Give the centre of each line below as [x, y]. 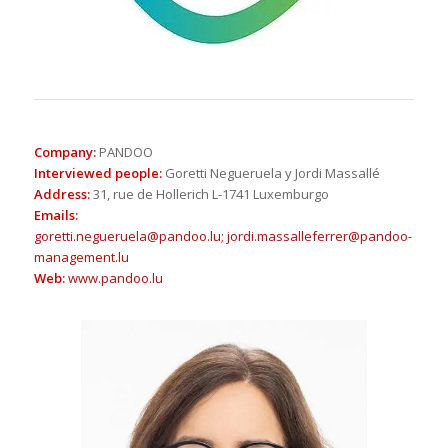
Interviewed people [96, 173]
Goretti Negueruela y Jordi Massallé [270, 173]
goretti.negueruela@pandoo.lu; [128, 236]
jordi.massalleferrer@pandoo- [319, 236]
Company [63, 152]
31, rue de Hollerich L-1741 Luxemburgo [209, 194]
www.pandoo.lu [115, 278]
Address [60, 194]
